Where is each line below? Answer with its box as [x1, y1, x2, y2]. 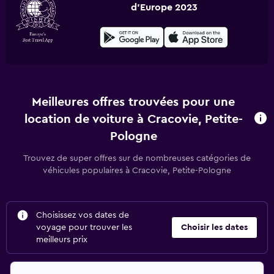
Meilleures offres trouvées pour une [32, 96, 235, 108]
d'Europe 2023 [130, 2, 198, 12]
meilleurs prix [36, 235, 87, 244]
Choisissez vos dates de [36, 211, 129, 220]
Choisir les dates [181, 223, 248, 232]
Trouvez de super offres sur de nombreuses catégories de [23, 154, 251, 163]
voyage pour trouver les [36, 223, 132, 232]
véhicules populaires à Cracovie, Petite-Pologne [43, 166, 231, 175]
